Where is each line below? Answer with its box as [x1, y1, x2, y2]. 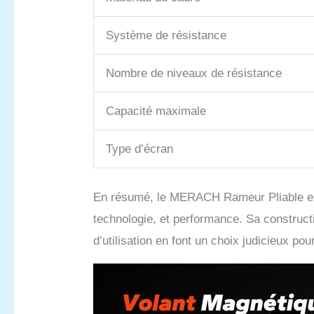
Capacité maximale [106, 104, 207, 118]
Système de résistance [106, 29, 227, 43]
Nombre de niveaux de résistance [106, 67, 282, 81]
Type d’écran [106, 142, 174, 156]
